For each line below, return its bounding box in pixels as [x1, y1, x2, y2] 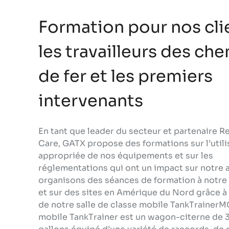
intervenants [38, 90, 143, 111]
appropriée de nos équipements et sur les [38, 150, 213, 161]
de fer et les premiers [38, 66, 213, 86]
